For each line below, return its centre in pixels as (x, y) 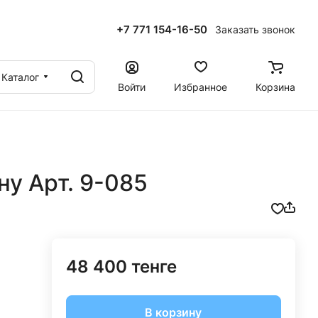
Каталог (20, 77)
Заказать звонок (255, 29)
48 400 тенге (121, 267)
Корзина (275, 87)
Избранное (201, 87)
